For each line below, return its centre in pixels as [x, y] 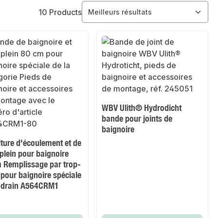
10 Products [60, 12]
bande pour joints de [137, 118]
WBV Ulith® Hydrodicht [142, 108]
